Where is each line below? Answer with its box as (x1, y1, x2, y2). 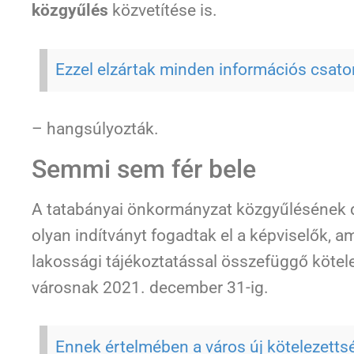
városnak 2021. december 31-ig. (32, 277, 269, 297)
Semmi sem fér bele (32, 153, 256, 184)
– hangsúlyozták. (32, 119, 159, 139)
